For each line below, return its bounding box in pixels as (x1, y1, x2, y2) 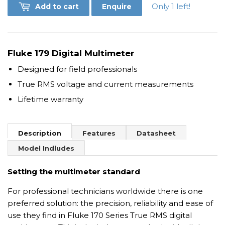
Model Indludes (18, 144, 74, 153)
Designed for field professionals (18, 64, 137, 74)
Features (82, 129, 116, 138)
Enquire (102, 2, 132, 12)
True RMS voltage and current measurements (18, 79, 193, 89)
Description (18, 129, 61, 138)
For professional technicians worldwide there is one (8, 186, 203, 196)
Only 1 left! (152, 1, 190, 11)
